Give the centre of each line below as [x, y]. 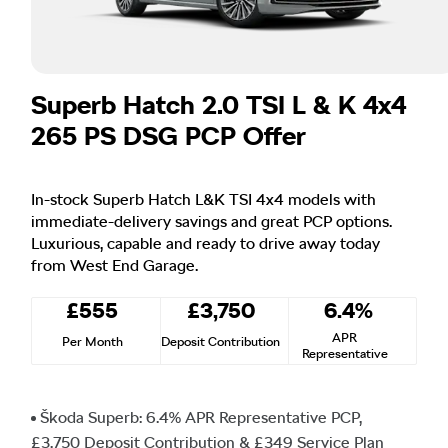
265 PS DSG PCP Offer [168, 135]
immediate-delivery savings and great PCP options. [211, 221]
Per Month [92, 341]
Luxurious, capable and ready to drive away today [205, 243]
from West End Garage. [114, 265]
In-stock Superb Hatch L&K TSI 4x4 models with [203, 199]
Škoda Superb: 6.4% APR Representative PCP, [201, 417]
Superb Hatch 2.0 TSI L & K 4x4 [218, 104]
